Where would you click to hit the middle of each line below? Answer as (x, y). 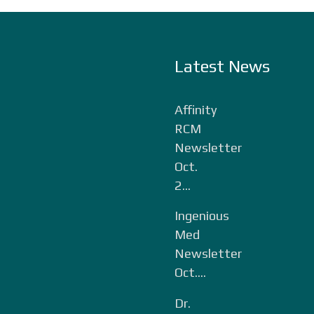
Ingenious (202, 216)
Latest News (222, 66)
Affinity (196, 109)
